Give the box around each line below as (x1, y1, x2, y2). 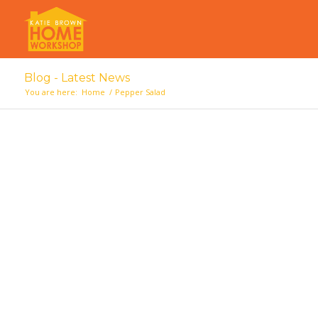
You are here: (24, 87, 77, 97)
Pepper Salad (114, 87, 165, 97)
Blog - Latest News (23, 71, 130, 84)
